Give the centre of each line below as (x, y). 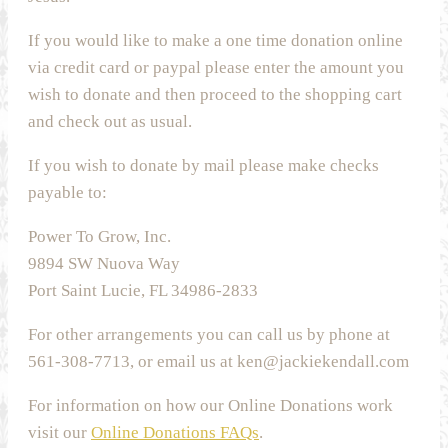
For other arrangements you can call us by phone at (209, 334)
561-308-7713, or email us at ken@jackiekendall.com (218, 361)
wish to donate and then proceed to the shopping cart (215, 94)
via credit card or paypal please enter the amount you (216, 67)
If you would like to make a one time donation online (215, 40)
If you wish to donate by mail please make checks (203, 165)
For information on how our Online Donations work (210, 405)
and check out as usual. (110, 121)
